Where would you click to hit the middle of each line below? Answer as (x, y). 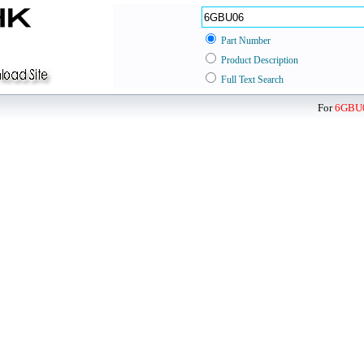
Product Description (260, 60)
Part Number (246, 41)
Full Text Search (252, 80)
